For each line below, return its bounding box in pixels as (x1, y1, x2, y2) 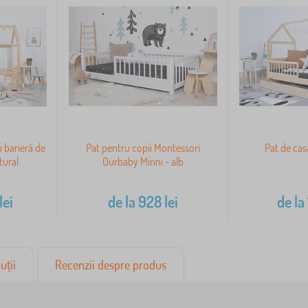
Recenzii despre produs (55, 256, 166, 272)
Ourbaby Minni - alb (102, 154, 184, 168)
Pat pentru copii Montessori (86, 140, 201, 155)
